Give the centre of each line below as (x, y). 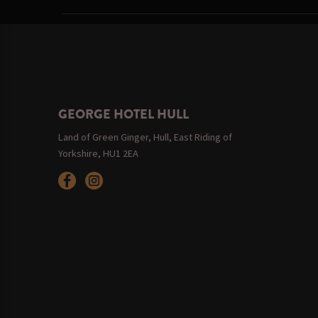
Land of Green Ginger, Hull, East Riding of (145, 137)
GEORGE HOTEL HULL (123, 115)
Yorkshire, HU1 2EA (98, 153)
